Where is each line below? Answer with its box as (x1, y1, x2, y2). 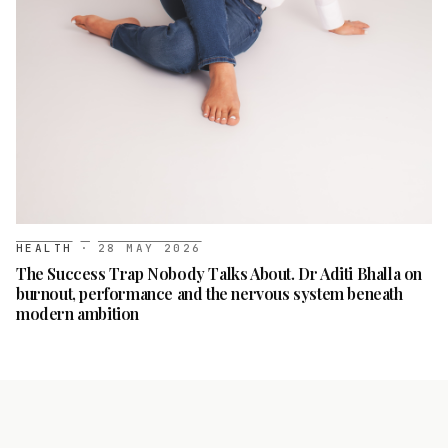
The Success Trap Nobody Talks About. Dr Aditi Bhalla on (16, 262, 423, 284)
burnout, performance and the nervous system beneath (16, 282, 403, 304)
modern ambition (16, 302, 139, 324)
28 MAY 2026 (97, 240, 202, 255)
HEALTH (16, 240, 73, 255)
